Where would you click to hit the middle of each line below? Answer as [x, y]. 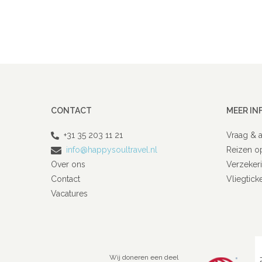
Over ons [68, 164]
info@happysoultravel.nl [111, 150]
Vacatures [69, 194]
